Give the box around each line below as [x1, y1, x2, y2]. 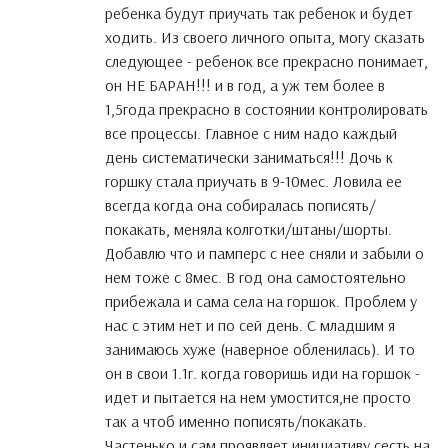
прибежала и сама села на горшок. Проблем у [105, 291, 417, 312]
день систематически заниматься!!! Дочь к [105, 147, 393, 168]
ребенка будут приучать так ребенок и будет [105, 3, 413, 24]
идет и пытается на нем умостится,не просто [105, 387, 411, 408]
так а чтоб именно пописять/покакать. [105, 411, 367, 432]
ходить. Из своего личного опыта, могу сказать [105, 27, 425, 48]
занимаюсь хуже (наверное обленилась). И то [105, 339, 415, 360]
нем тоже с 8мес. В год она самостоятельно [105, 267, 406, 288]
